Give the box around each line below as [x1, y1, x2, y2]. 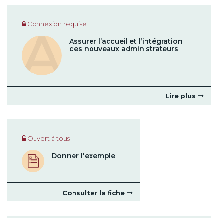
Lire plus [165, 92, 198, 100]
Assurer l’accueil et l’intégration [69, 37, 182, 46]
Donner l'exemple [51, 151, 115, 160]
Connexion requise [26, 20, 87, 28]
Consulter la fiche [62, 188, 127, 197]
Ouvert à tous [26, 134, 70, 142]
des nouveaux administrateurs [69, 44, 178, 53]
